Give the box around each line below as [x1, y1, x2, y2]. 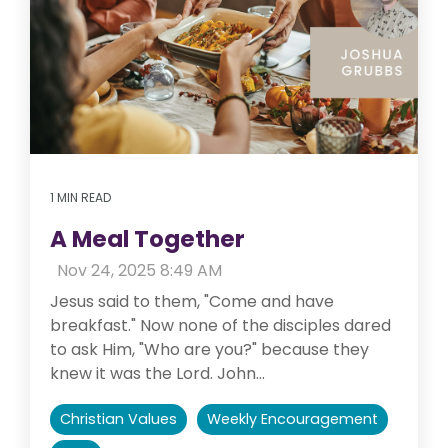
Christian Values [60, 408, 177, 429]
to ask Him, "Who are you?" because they [50, 337, 369, 361]
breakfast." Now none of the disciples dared [50, 313, 391, 337]
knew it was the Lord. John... [50, 361, 265, 385]
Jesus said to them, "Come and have [50, 289, 334, 313]
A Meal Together [50, 222, 245, 255]
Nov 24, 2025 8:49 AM [57, 258, 222, 282]
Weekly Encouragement [207, 408, 378, 429]
